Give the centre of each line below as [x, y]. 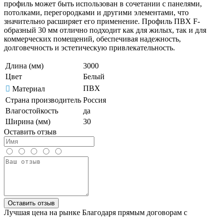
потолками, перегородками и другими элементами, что [96, 12]
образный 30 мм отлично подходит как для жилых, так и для [105, 30]
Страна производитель [43, 100]
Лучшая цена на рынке [42, 212]
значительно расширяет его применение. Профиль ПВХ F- [102, 21]
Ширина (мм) [28, 121]
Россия [95, 100]
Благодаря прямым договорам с [135, 212]
